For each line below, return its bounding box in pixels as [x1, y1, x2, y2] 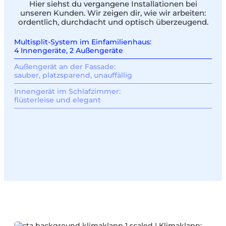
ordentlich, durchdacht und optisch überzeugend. [18, 18, 208, 27]
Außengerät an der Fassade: [14, 62, 116, 72]
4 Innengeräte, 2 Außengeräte [14, 46, 123, 55]
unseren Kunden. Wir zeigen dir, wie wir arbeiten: [20, 9, 206, 18]
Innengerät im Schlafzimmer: [14, 87, 121, 96]
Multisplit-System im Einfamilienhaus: [14, 37, 151, 47]
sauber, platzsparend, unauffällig [14, 71, 132, 80]
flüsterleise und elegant [14, 95, 101, 105]
